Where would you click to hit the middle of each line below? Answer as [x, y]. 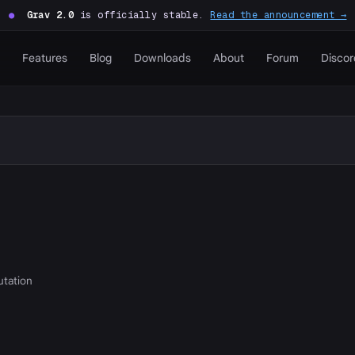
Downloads [162, 58]
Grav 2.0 [50, 15]
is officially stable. [142, 15]
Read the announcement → [279, 15]
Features [44, 58]
